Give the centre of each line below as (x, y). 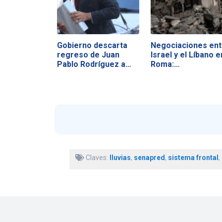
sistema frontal (193, 158)
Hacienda (74, 73)
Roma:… (165, 64)
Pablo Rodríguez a (91, 64)
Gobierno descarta (92, 45)
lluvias (120, 158)
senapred (149, 158)
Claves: (97, 158)
